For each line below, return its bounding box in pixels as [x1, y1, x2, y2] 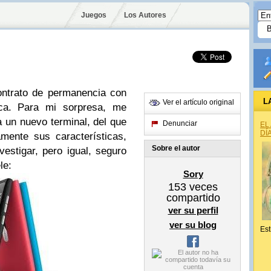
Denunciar [163, 119, 197, 128]
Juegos [81, 11, 106, 19]
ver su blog [169, 220, 217, 230]
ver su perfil [168, 205, 218, 215]
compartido [166, 192, 220, 204]
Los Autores [123, 11, 166, 19]
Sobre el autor [152, 144, 200, 152]
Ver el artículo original [163, 98, 234, 106]
